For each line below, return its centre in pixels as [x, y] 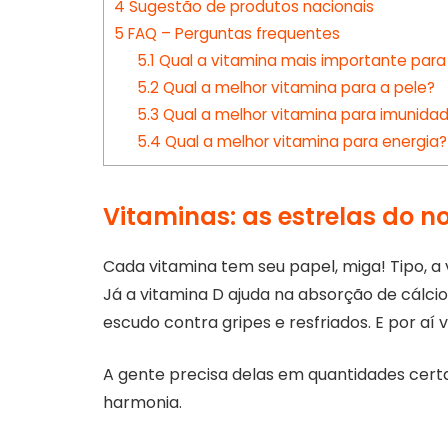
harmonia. [142, 403]
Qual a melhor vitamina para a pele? [296, 88]
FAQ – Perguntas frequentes [232, 34]
